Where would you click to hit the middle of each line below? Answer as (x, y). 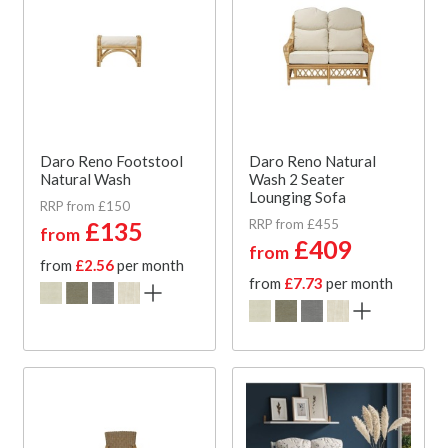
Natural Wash (85, 178)
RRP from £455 (294, 223)
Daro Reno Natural (312, 160)
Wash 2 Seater (297, 178)
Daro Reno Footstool (111, 160)
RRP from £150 (85, 205)
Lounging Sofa (297, 196)
